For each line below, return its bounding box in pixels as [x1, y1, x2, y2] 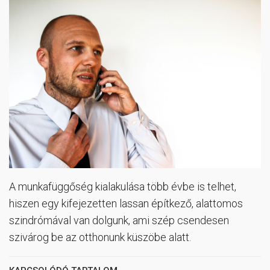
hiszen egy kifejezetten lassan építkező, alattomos [9, 197, 243, 210]
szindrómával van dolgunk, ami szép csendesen [9, 214, 229, 227]
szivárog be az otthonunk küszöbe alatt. [9, 231, 191, 244]
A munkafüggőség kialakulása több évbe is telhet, [9, 180, 236, 193]
